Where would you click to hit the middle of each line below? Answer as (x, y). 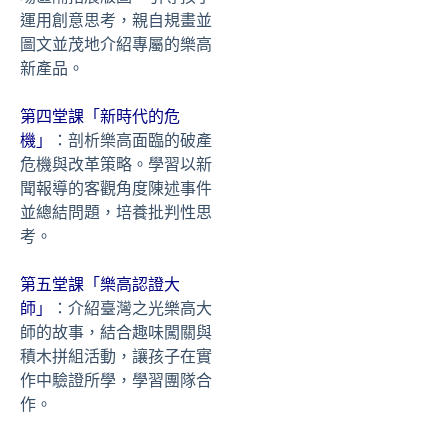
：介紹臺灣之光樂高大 (132, 309)
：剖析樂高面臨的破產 (132, 141)
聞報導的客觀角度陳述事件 (116, 189)
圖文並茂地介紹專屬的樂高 (116, 45)
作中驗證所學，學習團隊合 (116, 381)
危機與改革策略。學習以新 (116, 165)
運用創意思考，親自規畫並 (116, 21)
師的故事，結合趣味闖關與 (116, 333)
